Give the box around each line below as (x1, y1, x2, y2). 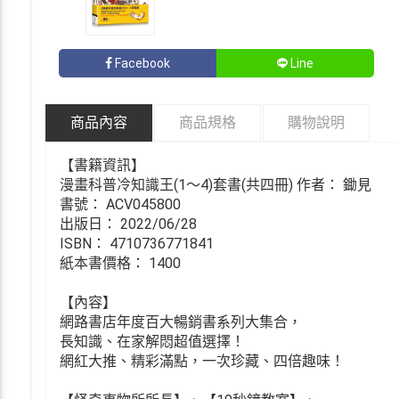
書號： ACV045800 (60, 195, 181, 213)
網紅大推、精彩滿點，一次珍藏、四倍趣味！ (60, 352, 345, 370)
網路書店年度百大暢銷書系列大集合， (60, 313, 302, 330)
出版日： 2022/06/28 (60, 215, 197, 232)
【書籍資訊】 (60, 156, 145, 174)
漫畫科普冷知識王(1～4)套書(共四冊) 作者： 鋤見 (60, 175, 371, 193)
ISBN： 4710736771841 (60, 234, 214, 252)
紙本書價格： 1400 (60, 254, 181, 272)
